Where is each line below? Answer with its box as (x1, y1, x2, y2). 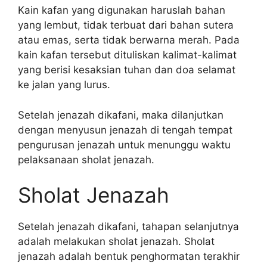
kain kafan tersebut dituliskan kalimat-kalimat (18, 49, 237, 61)
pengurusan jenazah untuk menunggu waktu (18, 138, 231, 151)
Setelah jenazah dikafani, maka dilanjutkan (18, 108, 223, 121)
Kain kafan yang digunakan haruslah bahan (18, 4, 225, 16)
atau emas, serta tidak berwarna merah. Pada (18, 34, 240, 46)
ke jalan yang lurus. (18, 79, 110, 91)
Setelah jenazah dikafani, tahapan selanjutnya (18, 221, 239, 232)
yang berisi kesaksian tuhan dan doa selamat (18, 64, 235, 76)
